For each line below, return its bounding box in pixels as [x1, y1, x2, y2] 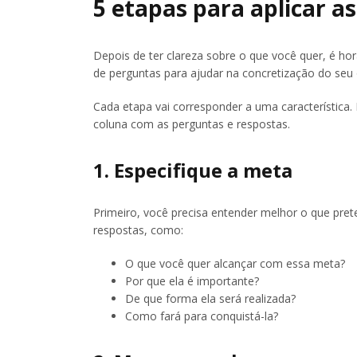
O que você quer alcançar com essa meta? [125, 255, 345, 271]
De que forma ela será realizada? [125, 290, 296, 306]
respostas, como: [93, 222, 183, 237]
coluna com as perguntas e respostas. [93, 116, 290, 131]
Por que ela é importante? [125, 273, 259, 288]
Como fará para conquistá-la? [125, 308, 278, 324]
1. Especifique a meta [93, 156, 292, 183]
